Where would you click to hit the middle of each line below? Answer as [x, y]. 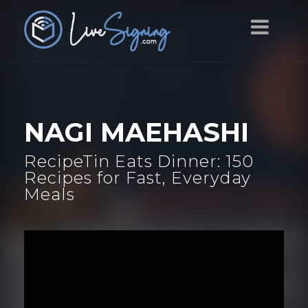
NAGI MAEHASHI [136, 132]
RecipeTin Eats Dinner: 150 [139, 161]
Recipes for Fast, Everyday [137, 178]
